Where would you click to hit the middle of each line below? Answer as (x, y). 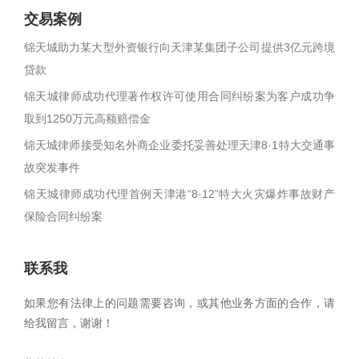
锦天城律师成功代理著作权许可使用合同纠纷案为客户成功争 (179, 96)
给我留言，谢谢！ (69, 323)
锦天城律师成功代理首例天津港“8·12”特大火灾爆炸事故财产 (179, 194)
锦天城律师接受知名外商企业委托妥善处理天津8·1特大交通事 (179, 145)
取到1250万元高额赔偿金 (87, 119)
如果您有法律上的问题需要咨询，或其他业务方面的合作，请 (179, 303)
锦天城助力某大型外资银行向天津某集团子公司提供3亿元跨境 (179, 47)
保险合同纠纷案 (63, 216)
